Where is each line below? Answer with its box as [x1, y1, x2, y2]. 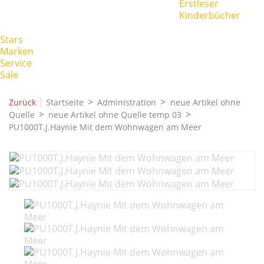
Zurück [9, 96, 38, 108]
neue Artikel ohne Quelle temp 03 [48, 108, 182, 120]
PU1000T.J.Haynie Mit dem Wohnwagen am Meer [9, 121, 202, 133]
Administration [97, 96, 157, 108]
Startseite [46, 96, 84, 108]
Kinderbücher [179, 9, 240, 22]
